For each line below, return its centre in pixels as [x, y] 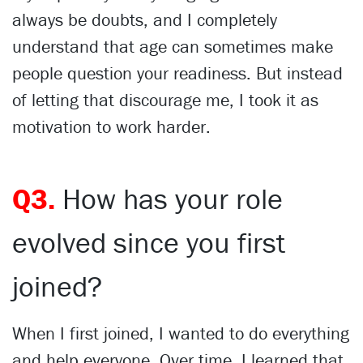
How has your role [173, 198]
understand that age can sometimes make [173, 46]
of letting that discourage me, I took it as [165, 100]
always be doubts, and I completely [145, 19]
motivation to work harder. [111, 126]
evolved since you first [149, 242]
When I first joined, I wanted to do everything [181, 333]
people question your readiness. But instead [177, 73]
